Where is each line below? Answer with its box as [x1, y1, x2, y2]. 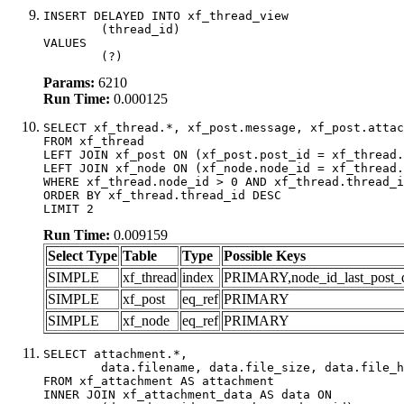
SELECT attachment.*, [43, 346, 188, 361]
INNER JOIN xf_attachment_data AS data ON [43, 387, 332, 401]
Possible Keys [224, 247, 306, 263]
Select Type [48, 247, 117, 263]
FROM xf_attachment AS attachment [43, 373, 274, 388]
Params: [43, 74, 95, 90]
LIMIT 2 [43, 201, 94, 216]
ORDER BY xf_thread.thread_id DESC [43, 188, 281, 202]
